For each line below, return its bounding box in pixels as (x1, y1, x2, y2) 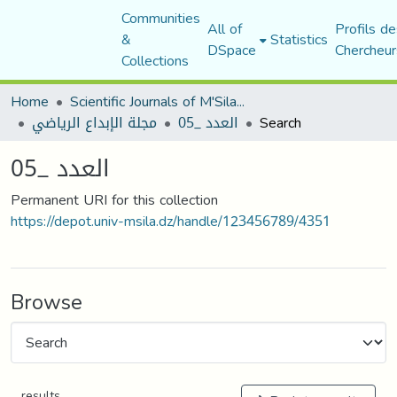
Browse (11, 283, 82, 322)
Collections (121, 47, 189, 74)
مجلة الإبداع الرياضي (32, 109, 157, 136)
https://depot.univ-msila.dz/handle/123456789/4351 (11, 207, 331, 235)
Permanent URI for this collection (11, 186, 218, 214)
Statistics (269, 26, 328, 53)
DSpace (206, 36, 256, 64)
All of (206, 15, 242, 43)
